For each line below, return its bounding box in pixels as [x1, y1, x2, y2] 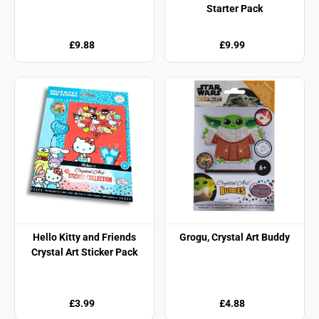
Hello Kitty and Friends [33, 231, 136, 243]
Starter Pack [206, 2, 263, 14]
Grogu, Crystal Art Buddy [179, 231, 290, 243]
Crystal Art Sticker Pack [31, 246, 137, 258]
